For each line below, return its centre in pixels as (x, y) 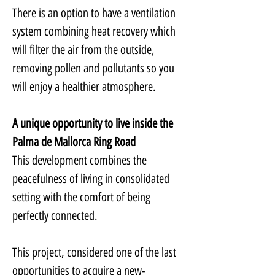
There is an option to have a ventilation (95, 13)
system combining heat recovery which (95, 31)
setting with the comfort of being (83, 197)
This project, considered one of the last (95, 252)
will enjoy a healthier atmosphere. (84, 87)
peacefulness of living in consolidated (92, 179)
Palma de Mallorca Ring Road (74, 142)
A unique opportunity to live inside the (94, 123)
